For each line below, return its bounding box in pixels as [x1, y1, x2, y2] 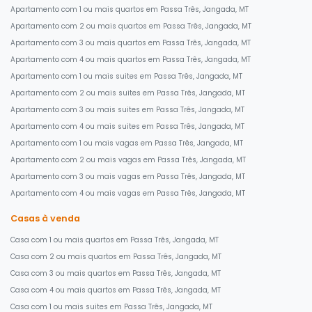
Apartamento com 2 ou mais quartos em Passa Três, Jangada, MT [10, 21, 251, 31]
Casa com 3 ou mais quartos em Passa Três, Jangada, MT [10, 268, 221, 279]
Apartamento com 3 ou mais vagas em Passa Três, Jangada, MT [10, 171, 245, 182]
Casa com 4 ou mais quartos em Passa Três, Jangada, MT [10, 285, 221, 295]
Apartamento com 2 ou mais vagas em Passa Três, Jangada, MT [10, 155, 246, 165]
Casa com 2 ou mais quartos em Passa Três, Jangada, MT [10, 251, 221, 262]
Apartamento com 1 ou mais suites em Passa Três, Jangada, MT [10, 71, 242, 81]
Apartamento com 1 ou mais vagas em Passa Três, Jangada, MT [10, 138, 243, 148]
